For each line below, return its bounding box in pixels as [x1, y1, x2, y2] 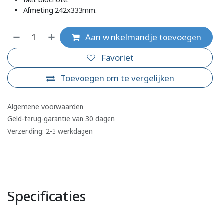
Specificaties [7, 187, 86, 206]
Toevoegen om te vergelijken [60, 72, 174, 84]
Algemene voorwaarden [7, 102, 83, 111]
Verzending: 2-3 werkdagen [7, 126, 93, 136]
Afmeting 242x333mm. [23, 5, 97, 15]
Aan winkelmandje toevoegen [83, 31, 201, 43]
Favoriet [101, 52, 134, 63]
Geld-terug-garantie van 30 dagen [7, 114, 115, 124]
